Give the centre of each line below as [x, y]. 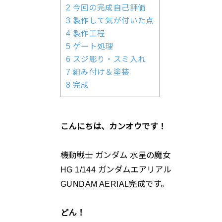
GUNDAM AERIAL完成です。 [115, 184]
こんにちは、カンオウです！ [113, 126]
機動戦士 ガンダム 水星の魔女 [116, 155]
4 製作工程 [86, 33]
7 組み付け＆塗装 [98, 72]
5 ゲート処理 [90, 46]
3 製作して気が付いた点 [110, 20]
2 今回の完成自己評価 [106, 7]
